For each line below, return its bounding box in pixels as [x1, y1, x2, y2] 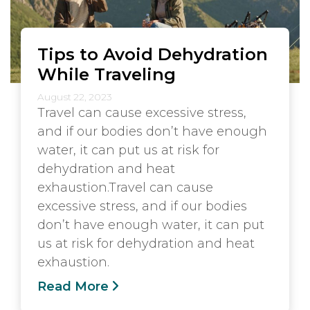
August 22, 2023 [37, 91, 112, 102]
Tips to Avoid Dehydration [37, 44, 268, 64]
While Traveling [37, 64, 176, 84]
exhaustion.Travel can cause [37, 180, 213, 195]
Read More [37, 279, 109, 294]
